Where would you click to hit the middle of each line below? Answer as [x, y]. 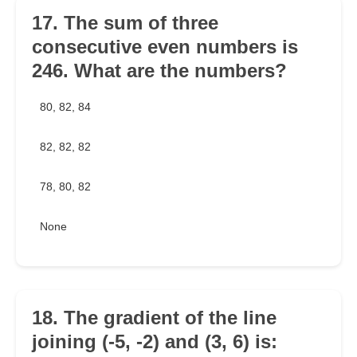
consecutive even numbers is [165, 47]
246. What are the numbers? [159, 71]
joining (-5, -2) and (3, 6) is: [155, 342]
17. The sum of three [125, 23]
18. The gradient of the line [154, 318]
